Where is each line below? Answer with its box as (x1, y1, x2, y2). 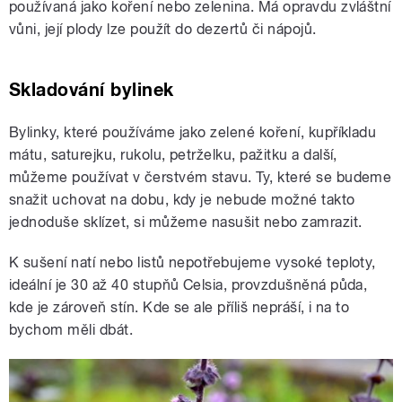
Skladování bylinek (9, 78, 174, 100)
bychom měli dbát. (9, 320, 134, 338)
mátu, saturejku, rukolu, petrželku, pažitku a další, (9, 145, 337, 163)
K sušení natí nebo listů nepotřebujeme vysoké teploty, (9, 253, 376, 271)
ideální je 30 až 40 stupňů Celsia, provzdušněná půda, (9, 275, 368, 293)
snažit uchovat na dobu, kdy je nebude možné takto (9, 190, 355, 208)
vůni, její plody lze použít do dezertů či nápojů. (9, 20, 317, 38)
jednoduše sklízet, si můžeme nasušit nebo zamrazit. (9, 213, 363, 231)
